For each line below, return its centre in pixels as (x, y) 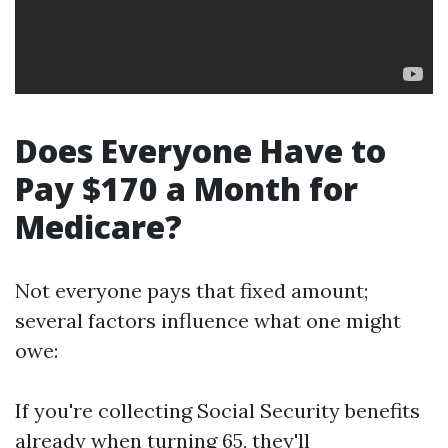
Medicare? (98, 226)
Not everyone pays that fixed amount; (191, 290)
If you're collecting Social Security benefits (217, 410)
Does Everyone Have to (200, 150)
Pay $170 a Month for (186, 188)
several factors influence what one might (208, 320)
